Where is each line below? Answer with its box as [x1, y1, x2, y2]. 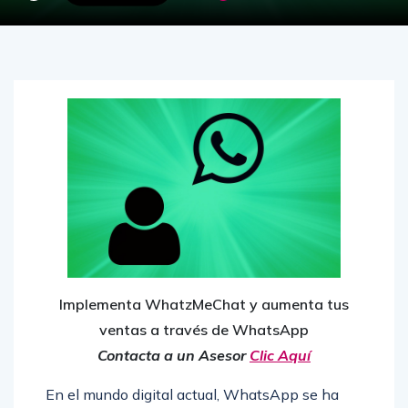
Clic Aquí [250, 346, 311, 365]
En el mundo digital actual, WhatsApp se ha [46, 385, 339, 404]
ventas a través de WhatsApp [99, 321, 309, 340]
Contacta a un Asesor [97, 346, 250, 365]
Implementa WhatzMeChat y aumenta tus [59, 295, 349, 314]
